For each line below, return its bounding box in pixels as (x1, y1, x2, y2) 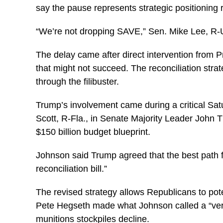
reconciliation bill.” (36, 164, 107, 174)
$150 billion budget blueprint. (36, 127, 150, 137)
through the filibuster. (36, 77, 119, 87)
